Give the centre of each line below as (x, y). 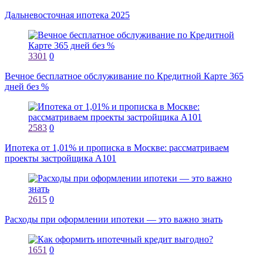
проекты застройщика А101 (60, 158)
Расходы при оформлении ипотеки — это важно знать (114, 219)
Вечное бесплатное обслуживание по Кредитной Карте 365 (124, 76)
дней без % (27, 87)
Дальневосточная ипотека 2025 (67, 15)
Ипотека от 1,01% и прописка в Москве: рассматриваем (117, 148)
